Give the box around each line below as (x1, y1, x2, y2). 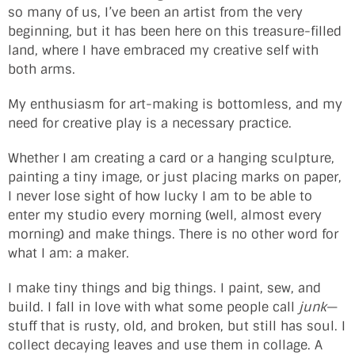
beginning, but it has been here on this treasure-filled (8, 23, 342, 40)
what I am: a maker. (8, 245, 129, 262)
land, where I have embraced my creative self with (8, 42, 319, 59)
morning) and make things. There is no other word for (8, 226, 338, 243)
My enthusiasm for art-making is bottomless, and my (8, 96, 342, 113)
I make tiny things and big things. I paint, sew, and (8, 280, 321, 297)
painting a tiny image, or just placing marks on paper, (8, 169, 342, 186)
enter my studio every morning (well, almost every (8, 207, 322, 224)
